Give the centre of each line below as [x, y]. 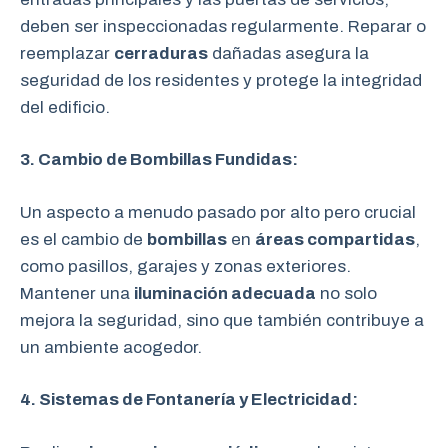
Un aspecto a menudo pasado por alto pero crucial [218, 212]
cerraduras [161, 53]
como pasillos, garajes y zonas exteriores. [185, 266]
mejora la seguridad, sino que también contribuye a [222, 320]
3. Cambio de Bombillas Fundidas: [159, 159]
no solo [346, 293]
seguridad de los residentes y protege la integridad [221, 80]
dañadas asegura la [288, 53]
